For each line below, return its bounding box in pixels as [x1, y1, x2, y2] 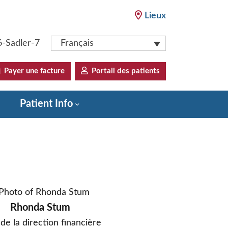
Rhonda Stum [10, 203, 70, 213]
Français [60, 39, 94, 48]
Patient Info [20, 99, 73, 109]
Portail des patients [88, 67, 160, 75]
